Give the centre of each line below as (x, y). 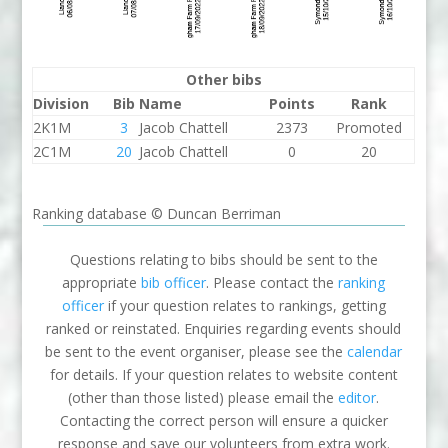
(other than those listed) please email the (203, 397)
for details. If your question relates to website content (223, 374)
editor (357, 397)
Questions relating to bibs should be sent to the (223, 259)
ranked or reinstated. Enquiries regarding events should (224, 328)
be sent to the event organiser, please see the (196, 351)
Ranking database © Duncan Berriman (157, 213)
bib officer (174, 282)
